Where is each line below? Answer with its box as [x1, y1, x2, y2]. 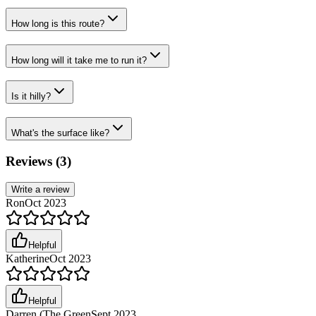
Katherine [6, 253, 49, 265]
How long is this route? [11, 18, 104, 29]
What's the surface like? [11, 128, 109, 138]
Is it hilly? [11, 91, 51, 102]
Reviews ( [6, 153, 60, 169]
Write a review [11, 184, 69, 195]
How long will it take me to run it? [11, 54, 147, 66]
